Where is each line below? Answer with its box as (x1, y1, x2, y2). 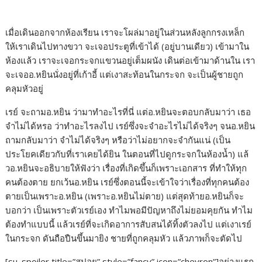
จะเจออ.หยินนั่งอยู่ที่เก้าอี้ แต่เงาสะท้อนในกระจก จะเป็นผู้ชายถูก (5, 68, 244, 81)
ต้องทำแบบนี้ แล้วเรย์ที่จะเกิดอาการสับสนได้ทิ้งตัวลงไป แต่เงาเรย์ (5, 218, 252, 230)
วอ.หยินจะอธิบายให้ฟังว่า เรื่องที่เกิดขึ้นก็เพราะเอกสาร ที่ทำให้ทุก (5, 162, 247, 174)
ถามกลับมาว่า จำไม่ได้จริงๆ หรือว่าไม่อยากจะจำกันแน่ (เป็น (5, 134, 231, 146)
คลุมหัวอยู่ (5, 82, 44, 95)
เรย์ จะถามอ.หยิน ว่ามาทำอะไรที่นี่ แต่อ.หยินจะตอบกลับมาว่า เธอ (5, 106, 251, 118)
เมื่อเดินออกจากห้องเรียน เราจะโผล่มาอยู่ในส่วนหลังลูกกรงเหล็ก (5, 26, 245, 39)
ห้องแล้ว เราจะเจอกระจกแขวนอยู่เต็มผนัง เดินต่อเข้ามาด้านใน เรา (5, 54, 256, 67)
